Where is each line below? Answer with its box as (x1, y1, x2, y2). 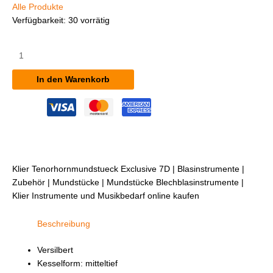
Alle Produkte (12, 2, 63, 12)
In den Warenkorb (37, 74, 110, 84)
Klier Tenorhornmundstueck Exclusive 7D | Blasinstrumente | (12, 165, 244, 174)
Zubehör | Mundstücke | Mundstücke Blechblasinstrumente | (12, 178, 244, 188)
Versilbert (37, 245, 74, 255)
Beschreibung (37, 219, 91, 229)
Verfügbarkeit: (12, 16, 66, 26)
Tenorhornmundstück (12, 57, 93, 66)
